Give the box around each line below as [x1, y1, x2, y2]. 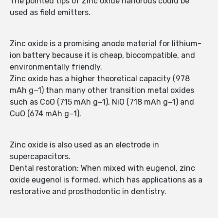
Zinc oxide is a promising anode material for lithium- [10, 39, 201, 49]
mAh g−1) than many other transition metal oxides [10, 86, 194, 95]
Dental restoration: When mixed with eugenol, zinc [10, 163, 195, 173]
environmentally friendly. [10, 62, 102, 72]
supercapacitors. [10, 152, 71, 162]
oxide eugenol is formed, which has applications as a [10, 175, 202, 185]
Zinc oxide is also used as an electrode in [10, 140, 159, 150]
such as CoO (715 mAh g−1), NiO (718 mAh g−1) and [10, 97, 194, 107]
